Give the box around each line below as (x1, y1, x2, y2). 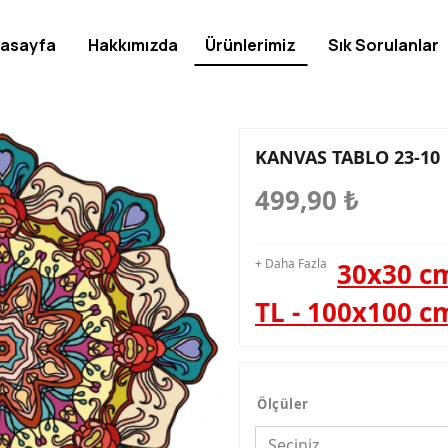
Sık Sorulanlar (328, 34, 440, 56)
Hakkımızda (88, 34, 179, 56)
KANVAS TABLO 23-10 (255, 145, 440, 169)
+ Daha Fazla (255, 255, 327, 272)
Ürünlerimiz (205, 34, 297, 56)
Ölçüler (257, 395, 309, 413)
